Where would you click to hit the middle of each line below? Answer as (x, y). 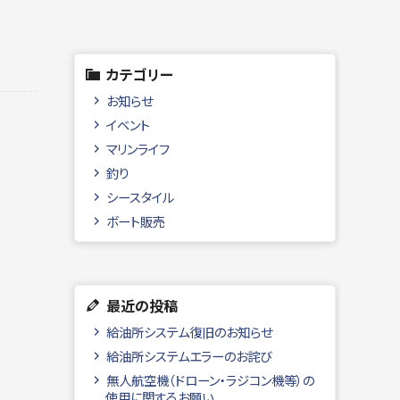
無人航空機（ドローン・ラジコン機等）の (210, 380)
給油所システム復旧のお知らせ (189, 332)
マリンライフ (137, 149)
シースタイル (140, 197)
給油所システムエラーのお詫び (188, 356)
